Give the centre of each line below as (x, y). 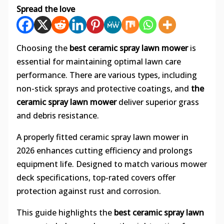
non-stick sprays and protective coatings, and (103, 89)
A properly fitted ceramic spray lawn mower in (102, 137)
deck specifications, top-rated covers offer (96, 178)
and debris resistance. (57, 116)
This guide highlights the (65, 213)
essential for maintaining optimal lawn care (98, 62)
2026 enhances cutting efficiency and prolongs (104, 151)
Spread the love (45, 9)
